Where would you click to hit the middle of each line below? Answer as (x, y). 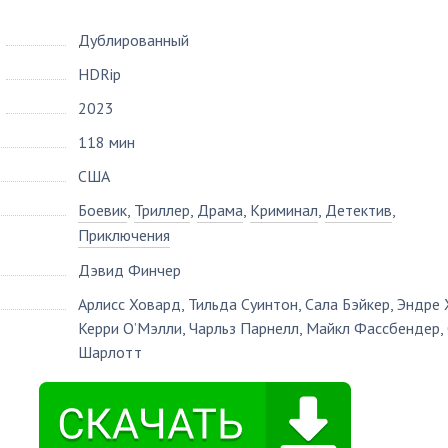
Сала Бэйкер (347, 304)
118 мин (106, 142)
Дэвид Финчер (129, 270)
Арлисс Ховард (129, 304)
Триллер (162, 210)
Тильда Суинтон (243, 304)
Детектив (358, 210)
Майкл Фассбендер (373, 328)
